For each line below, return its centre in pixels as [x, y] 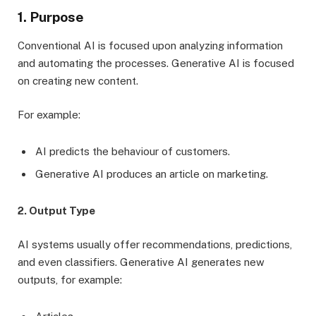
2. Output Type [56, 210]
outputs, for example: [70, 279]
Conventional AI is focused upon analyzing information [150, 46]
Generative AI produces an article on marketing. [152, 174]
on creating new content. [78, 81]
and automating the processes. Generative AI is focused [156, 63]
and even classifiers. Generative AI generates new [141, 262]
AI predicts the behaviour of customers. [133, 152]
